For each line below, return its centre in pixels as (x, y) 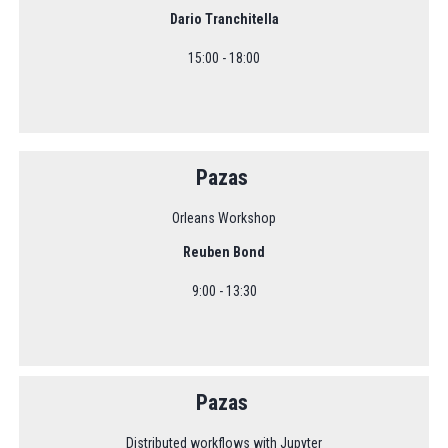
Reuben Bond (224, 251)
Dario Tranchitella (224, 18)
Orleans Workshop (224, 217)
